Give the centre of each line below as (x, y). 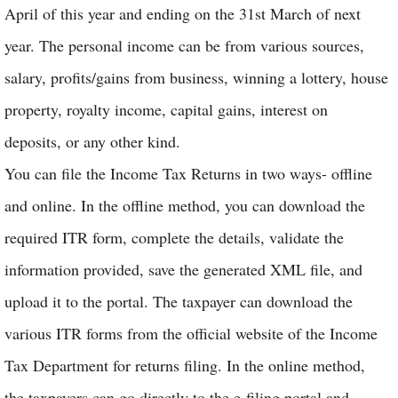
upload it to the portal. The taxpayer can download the (179, 301)
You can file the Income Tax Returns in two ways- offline (188, 173)
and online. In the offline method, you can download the (185, 205)
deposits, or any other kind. (95, 141)
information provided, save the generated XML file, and (183, 269)
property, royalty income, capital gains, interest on (166, 109)
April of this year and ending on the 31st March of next (183, 13)
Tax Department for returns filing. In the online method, (185, 365)
